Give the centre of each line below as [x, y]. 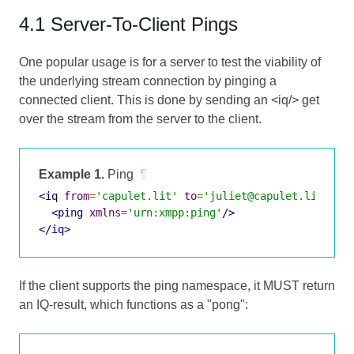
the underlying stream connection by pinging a [148, 81]
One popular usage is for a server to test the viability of [170, 62]
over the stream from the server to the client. [140, 119]
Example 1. [72, 174]
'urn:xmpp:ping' [175, 212]
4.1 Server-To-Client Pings [128, 24]
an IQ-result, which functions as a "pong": [134, 304]
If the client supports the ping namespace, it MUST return [177, 285]
